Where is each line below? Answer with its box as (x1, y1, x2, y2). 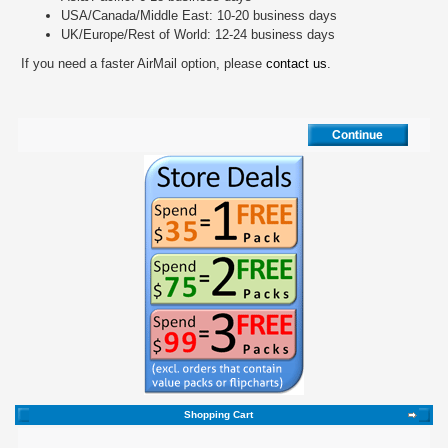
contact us (266, 56, 327, 71)
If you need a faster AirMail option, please (21, 56, 266, 71)
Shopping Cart (183, 409, 253, 420)
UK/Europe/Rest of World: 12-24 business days (61, 27, 335, 42)
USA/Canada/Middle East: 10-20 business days (61, 8, 337, 23)
